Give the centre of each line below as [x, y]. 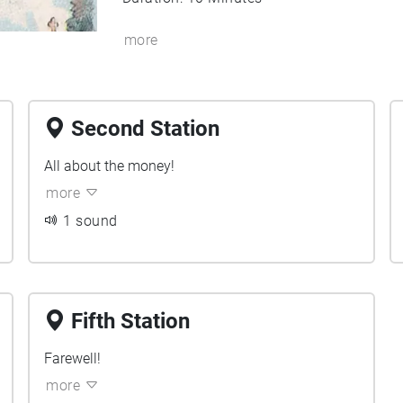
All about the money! [110, 166]
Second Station [146, 129]
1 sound [90, 221]
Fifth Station [131, 321]
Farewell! [73, 358]
